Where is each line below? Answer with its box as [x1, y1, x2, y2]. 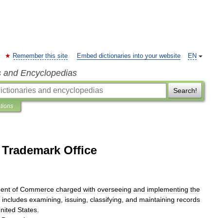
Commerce [20, 185, 54, 193]
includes [2, 196, 27, 203]
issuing [65, 196, 86, 203]
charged [56, 185, 81, 193]
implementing [147, 185, 188, 193]
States [18, 206, 37, 214]
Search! [173, 87, 197, 94]
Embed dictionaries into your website [77, 53, 181, 59]
